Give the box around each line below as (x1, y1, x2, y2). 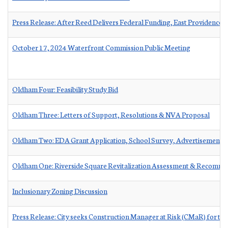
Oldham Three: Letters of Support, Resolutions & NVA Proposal (12, 109, 210, 120)
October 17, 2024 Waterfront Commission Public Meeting (12, 42, 190, 52)
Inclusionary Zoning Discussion (12, 185, 107, 196)
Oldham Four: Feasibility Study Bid (12, 83, 118, 94)
